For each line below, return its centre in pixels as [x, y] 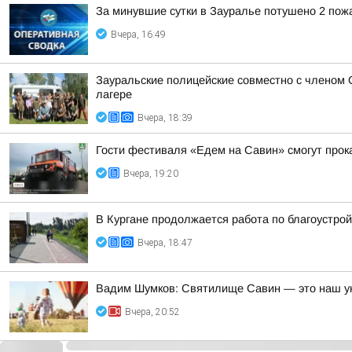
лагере [114, 94]
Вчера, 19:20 [151, 174]
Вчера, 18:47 [165, 243]
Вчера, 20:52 [152, 312]
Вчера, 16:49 [138, 35]
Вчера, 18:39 [165, 118]
